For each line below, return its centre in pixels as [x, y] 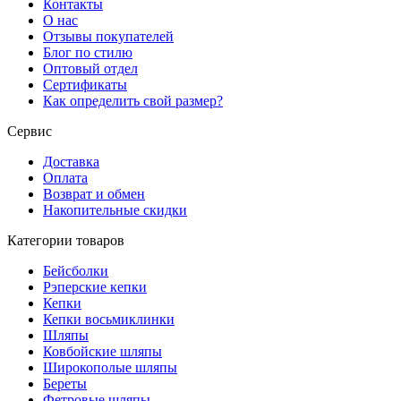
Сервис [30, 131]
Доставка [71, 161]
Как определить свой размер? [133, 100]
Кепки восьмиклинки [109, 319]
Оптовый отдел [90, 68]
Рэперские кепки [95, 286]
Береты [65, 383]
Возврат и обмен [94, 193]
